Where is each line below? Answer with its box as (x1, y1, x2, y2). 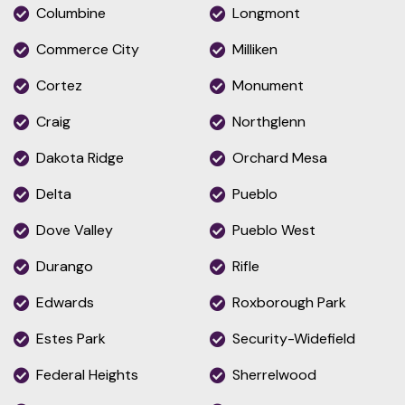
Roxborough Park (232, 292, 346, 312)
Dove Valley (36, 220, 113, 240)
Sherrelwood (232, 364, 316, 384)
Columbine (36, 3, 106, 23)
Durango (36, 256, 93, 276)
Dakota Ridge (36, 147, 124, 167)
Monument (232, 75, 304, 95)
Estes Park (36, 328, 106, 348)
